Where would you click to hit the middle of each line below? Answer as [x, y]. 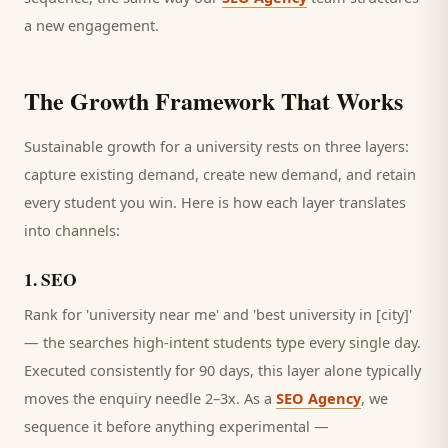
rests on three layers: [335, 146]
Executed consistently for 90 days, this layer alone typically [222, 370]
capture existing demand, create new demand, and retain [220, 174]
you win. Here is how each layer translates [261, 202]
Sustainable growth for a [110, 146]
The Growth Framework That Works [213, 100]
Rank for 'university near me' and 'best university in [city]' [218, 314]
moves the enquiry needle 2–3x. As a [150, 398]
